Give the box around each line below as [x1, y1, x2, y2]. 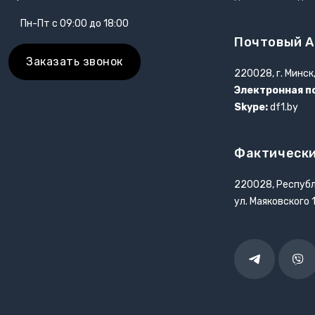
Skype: [234, 101, 268, 113]
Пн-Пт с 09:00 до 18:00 [20, 17, 129, 30]
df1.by [268, 101, 298, 113]
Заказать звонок [26, 54, 123, 68]
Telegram [247, 260, 291, 273]
